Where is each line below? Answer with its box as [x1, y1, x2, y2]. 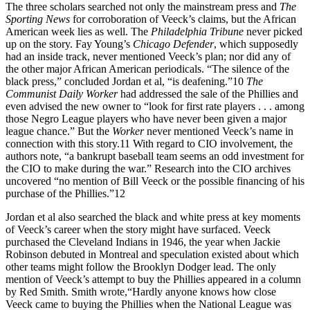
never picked [246, 25, 302, 37]
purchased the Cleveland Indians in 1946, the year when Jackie [6, 235, 280, 248]
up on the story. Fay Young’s [6, 37, 133, 50]
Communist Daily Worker [6, 87, 120, 100]
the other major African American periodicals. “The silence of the [6, 62, 289, 75]
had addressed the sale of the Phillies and [120, 87, 298, 100]
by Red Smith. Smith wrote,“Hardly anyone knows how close [6, 285, 276, 298]
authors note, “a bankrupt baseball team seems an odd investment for [6, 149, 304, 162]
